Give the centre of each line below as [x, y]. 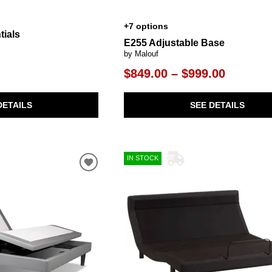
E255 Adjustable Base [175, 43]
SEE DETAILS [217, 105]
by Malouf [141, 54]
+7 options [146, 26]
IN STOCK [143, 158]
